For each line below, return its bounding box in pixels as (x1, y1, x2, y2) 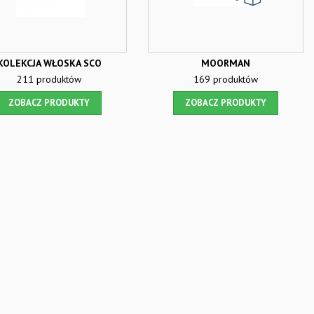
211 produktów (17, 73, 81, 86)
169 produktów (193, 73, 258, 86)
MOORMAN (201, 57, 250, 69)
